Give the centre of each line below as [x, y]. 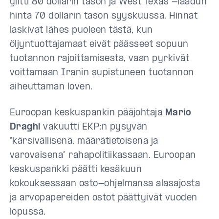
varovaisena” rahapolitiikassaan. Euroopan [103, 156]
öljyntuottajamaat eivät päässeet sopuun [99, 45]
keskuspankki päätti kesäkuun [76, 170]
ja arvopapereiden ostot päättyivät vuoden [104, 198]
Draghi [25, 127]
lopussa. [28, 212]
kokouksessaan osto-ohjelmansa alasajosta [105, 184]
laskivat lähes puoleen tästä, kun [81, 31]
